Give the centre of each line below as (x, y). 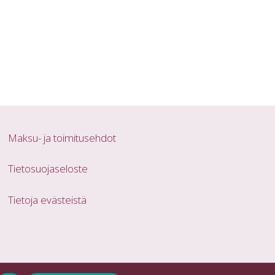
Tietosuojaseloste (48, 169)
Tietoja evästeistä (48, 199)
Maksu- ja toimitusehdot (62, 137)
